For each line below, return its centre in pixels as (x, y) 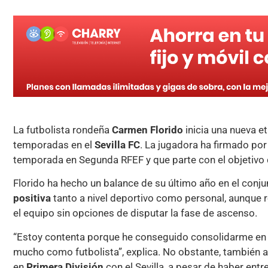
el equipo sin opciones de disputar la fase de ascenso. (135, 213)
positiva (32, 198)
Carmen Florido (147, 130)
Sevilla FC (117, 145)
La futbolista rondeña (63, 130)
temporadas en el (54, 145)
